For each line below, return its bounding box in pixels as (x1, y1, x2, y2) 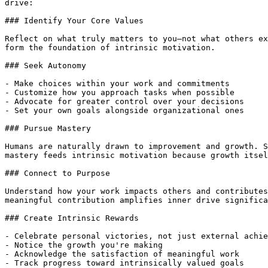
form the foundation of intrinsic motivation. (5, 43, 215, 52)
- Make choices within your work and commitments (5, 79, 230, 88)
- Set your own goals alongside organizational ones (5, 106, 244, 115)
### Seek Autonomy (5, 61, 86, 70)
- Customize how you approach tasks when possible (5, 88, 234, 97)
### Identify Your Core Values (5, 16, 144, 25)
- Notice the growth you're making (5, 240, 163, 249)
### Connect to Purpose (5, 169, 110, 178)
